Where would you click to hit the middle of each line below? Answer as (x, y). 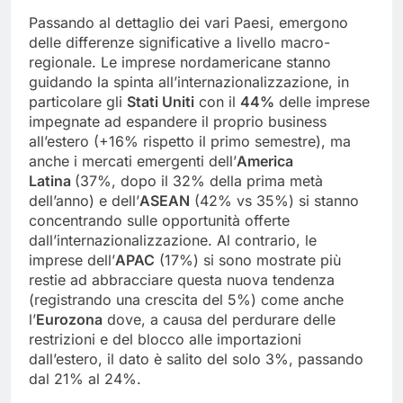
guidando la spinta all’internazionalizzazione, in (189, 82)
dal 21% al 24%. (85, 379)
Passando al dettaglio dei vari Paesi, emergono (188, 23)
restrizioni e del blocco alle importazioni (165, 340)
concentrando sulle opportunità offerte (159, 221)
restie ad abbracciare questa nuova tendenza (182, 280)
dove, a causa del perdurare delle (219, 320)
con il (217, 102)
